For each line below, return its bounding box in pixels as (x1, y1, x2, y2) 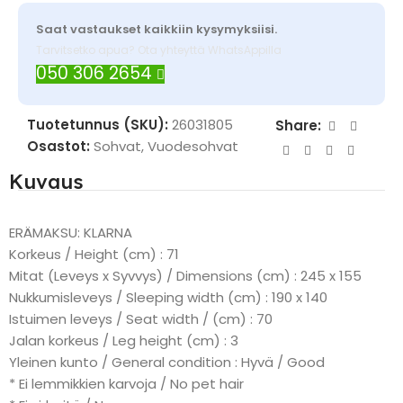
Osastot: (27, 136, 90, 156)
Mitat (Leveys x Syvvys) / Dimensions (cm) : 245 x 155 (9, 265, 362, 285)
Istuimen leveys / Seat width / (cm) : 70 (9, 309, 273, 328)
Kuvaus (9, 168, 84, 194)
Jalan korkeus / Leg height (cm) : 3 (9, 330, 238, 350)
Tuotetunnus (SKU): (27, 114, 172, 134)
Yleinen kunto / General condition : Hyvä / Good (9, 352, 325, 372)
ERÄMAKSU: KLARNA (9, 222, 132, 242)
